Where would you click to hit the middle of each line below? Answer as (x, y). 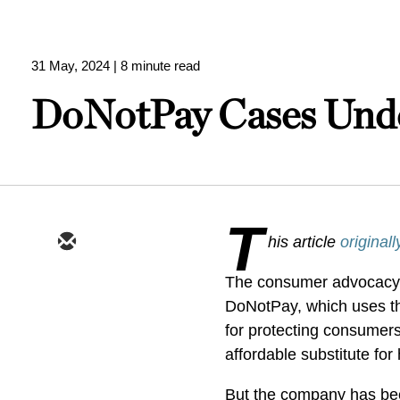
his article (304, 242)
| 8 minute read (157, 66)
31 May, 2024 (71, 66)
